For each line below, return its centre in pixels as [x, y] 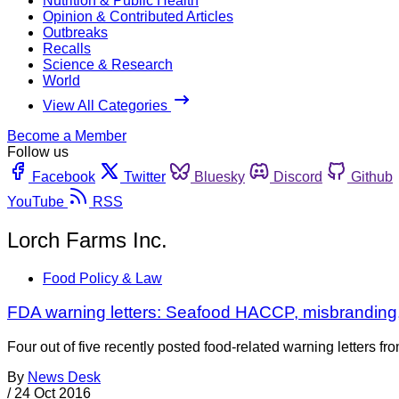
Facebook [64, 176]
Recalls [67, 48]
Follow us [38, 151]
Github [372, 176]
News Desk [64, 378]
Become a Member [67, 135]
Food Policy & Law [102, 278]
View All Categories [107, 105]
